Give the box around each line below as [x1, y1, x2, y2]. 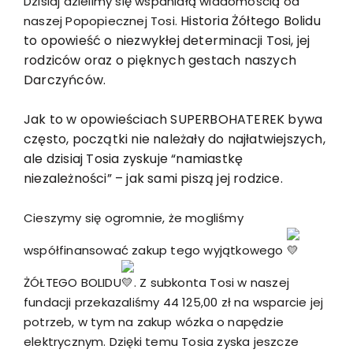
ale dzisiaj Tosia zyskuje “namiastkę [24, 149, 243, 168]
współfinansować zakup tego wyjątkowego [24, 241, 287, 258]
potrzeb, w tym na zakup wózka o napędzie [24, 313, 284, 330]
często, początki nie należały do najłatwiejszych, [24, 129, 325, 148]
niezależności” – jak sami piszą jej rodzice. [24, 169, 283, 188]
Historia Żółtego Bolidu [180, 11, 321, 30]
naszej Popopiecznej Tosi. [24, 12, 181, 29]
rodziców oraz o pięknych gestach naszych [24, 50, 296, 69]
